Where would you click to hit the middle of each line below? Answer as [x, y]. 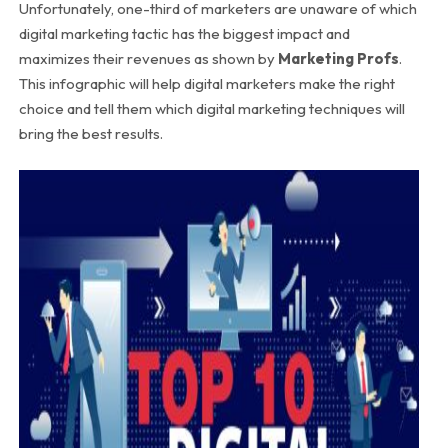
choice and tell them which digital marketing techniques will [211, 109]
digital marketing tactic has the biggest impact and [184, 34]
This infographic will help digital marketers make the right [206, 84]
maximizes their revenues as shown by [148, 59]
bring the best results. [90, 134]
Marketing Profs [338, 59]
